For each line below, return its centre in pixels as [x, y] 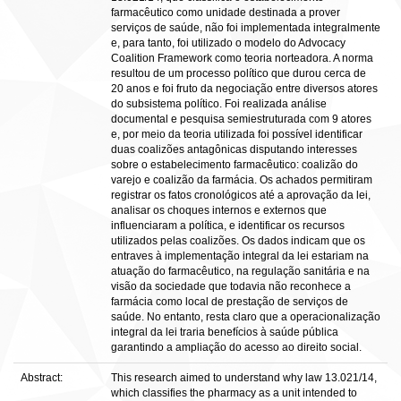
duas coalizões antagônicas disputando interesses [234, 149]
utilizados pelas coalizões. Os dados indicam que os [238, 241]
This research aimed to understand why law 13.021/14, [244, 378]
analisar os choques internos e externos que [219, 210]
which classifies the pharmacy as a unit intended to [234, 393]
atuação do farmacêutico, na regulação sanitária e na [240, 271]
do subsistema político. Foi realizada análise [219, 104]
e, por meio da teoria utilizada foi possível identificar [237, 134]
